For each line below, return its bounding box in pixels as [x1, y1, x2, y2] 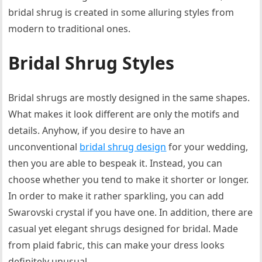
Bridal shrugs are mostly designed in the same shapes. [8, 91, 250, 104]
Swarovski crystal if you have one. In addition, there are [8, 206, 253, 219]
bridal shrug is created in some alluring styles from [8, 6, 235, 19]
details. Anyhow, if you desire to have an [8, 124, 185, 137]
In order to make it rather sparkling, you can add [8, 189, 225, 202]
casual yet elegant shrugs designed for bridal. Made [8, 222, 239, 235]
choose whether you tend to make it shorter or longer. [8, 173, 249, 186]
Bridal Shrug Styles [8, 51, 175, 75]
